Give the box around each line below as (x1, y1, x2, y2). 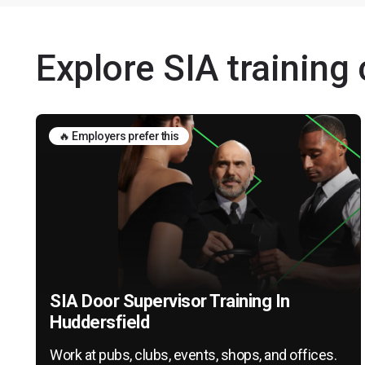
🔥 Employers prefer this (59, 130, 179, 143)
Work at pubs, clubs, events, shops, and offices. (50, 346, 336, 363)
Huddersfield (50, 312, 149, 332)
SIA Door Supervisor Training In (50, 291, 290, 311)
